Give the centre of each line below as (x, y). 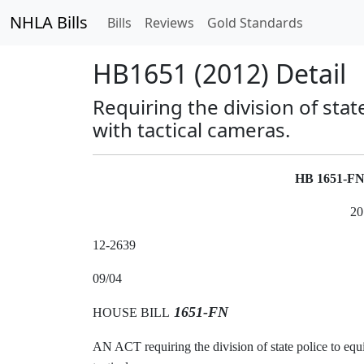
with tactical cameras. (191, 130)
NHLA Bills (49, 22)
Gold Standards (255, 23)
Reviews (169, 23)
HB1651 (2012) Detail (219, 74)
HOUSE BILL (131, 312)
